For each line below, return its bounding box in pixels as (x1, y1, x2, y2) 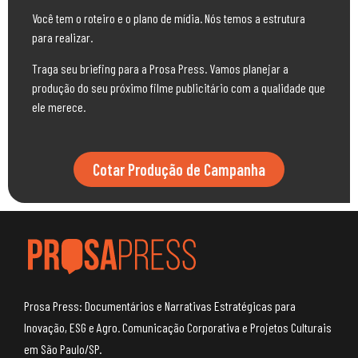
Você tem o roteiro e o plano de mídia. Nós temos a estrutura (32, 10, 305, 26)
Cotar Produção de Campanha (93, 160, 265, 180)
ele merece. (32, 98, 86, 114)
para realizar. (32, 30, 93, 46)
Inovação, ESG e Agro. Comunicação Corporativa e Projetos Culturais (24, 319, 332, 335)
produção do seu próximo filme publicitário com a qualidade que (32, 79, 325, 95)
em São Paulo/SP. (24, 340, 101, 356)
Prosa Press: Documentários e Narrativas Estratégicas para (24, 297, 296, 313)
